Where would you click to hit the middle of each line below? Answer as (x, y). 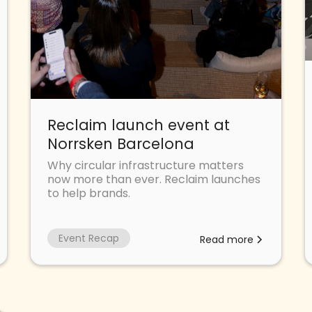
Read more (227, 239)
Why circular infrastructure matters (145, 165)
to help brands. (88, 193)
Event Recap (88, 238)
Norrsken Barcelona (120, 143)
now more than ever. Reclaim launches (154, 179)
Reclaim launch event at (138, 125)
